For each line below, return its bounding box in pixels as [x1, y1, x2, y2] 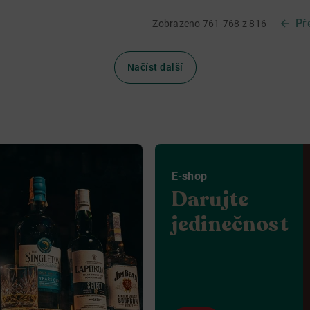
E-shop [172, 170, 207, 183]
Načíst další [127, 62, 183, 73]
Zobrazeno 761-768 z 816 [152, 18, 266, 29]
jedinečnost [172, 210, 289, 239]
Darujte [172, 185, 249, 214]
